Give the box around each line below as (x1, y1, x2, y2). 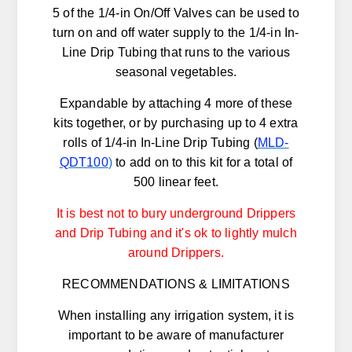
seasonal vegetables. (115, 65, 237, 79)
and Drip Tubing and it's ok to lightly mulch (55, 226, 297, 240)
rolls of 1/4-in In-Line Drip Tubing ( (63, 136, 258, 150)
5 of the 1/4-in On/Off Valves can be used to (53, 6, 299, 20)
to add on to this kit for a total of (112, 156, 293, 170)
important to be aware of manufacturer (68, 328, 284, 343)
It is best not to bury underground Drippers (56, 207, 296, 221)
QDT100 (59, 156, 108, 170)
